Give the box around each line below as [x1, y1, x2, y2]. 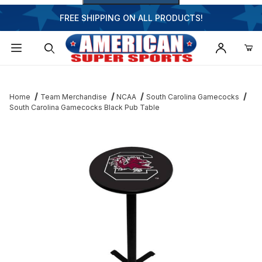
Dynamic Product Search [17, 69, 113, 80]
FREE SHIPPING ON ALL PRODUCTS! [59, 13, 203, 23]
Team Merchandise [40, 92, 107, 102]
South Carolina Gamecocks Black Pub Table [9, 103, 160, 112]
